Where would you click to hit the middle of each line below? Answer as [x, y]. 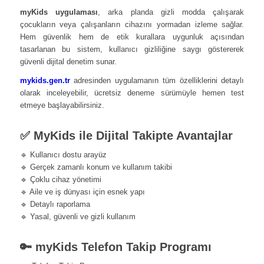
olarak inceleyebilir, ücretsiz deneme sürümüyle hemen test [132, 93]
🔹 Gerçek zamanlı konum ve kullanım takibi [96, 167]
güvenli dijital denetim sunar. [68, 61]
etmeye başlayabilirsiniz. [62, 105]
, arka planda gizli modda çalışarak [171, 12]
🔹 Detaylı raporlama [55, 204]
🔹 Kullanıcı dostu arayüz [63, 155]
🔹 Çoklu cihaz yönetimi [60, 180]
